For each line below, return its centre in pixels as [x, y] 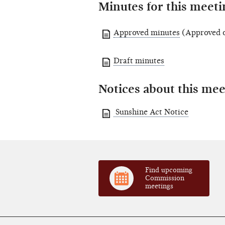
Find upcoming [168, 170]
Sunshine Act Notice [151, 112]
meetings [159, 186]
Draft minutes [139, 61]
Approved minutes [147, 33]
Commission [164, 178]
